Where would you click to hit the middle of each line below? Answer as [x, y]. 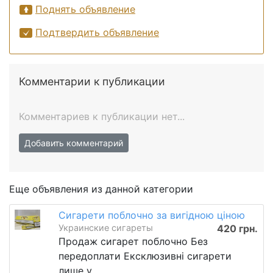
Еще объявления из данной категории [101, 189]
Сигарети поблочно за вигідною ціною [151, 215]
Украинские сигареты [105, 227]
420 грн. [237, 228]
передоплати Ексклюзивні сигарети [145, 256]
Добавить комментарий [74, 143]
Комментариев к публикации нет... [102, 116]
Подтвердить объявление [97, 32]
